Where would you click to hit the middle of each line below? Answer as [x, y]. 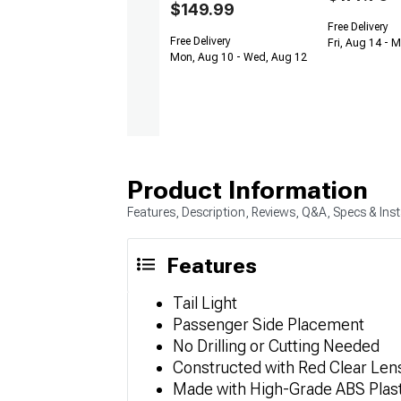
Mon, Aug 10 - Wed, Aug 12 [239, 58]
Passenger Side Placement [269, 324]
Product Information [247, 190]
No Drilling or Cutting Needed [276, 346]
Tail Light [205, 303]
